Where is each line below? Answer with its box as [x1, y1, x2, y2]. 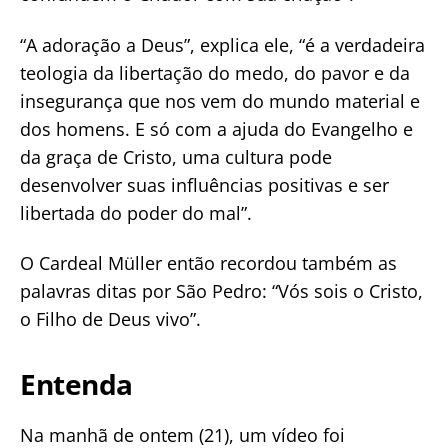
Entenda [20, 365, 134, 404]
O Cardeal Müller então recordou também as [20, 251, 397, 276]
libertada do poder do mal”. [20, 200, 252, 225]
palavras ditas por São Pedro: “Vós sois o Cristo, [20, 279, 423, 304]
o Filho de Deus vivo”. [20, 307, 201, 332]
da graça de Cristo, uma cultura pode [20, 144, 332, 169]
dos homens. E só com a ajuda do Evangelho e [20, 116, 413, 141]
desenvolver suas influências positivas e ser [20, 172, 389, 197]
